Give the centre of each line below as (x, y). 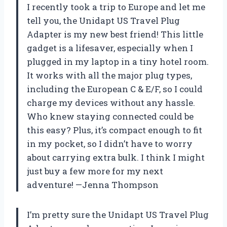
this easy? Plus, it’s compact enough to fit (115, 130)
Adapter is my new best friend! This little (115, 34)
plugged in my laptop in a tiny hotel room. (118, 61)
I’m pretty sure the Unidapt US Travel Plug (118, 214)
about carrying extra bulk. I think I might (116, 157)
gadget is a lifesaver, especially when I (110, 48)
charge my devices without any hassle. (111, 102)
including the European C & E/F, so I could (115, 89)
